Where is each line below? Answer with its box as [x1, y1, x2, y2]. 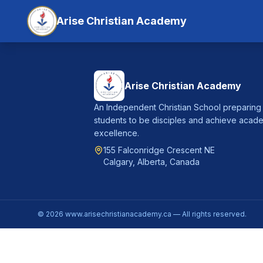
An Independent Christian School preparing [94, 102, 261, 112]
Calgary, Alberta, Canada [103, 157, 200, 167]
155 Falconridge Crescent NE [103, 145, 215, 155]
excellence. [94, 128, 139, 138]
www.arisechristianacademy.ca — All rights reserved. [63, 210, 247, 218]
